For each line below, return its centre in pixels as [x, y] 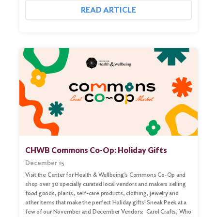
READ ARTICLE [108, 10]
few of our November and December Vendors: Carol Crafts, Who [108, 211]
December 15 [45, 163]
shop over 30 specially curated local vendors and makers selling [106, 184]
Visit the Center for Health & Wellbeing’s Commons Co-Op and [106, 174]
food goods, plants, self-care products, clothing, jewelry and [102, 193]
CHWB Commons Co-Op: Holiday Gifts [96, 150]
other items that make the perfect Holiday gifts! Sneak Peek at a [106, 202]
